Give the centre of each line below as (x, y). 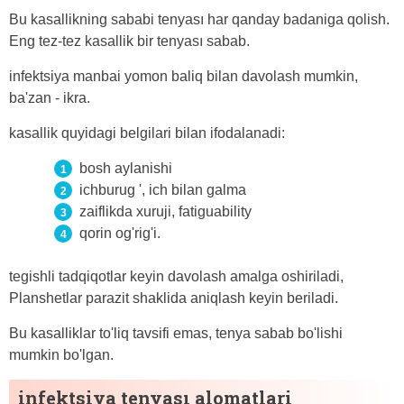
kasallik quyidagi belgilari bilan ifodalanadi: (147, 133)
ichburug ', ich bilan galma (163, 190)
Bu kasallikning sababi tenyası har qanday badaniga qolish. (199, 20)
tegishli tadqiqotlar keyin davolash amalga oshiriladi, (176, 277)
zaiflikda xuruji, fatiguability (165, 212)
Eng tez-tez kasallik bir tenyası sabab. (129, 41)
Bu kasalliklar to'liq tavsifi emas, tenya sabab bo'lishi (176, 334)
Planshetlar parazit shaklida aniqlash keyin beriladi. (174, 298)
